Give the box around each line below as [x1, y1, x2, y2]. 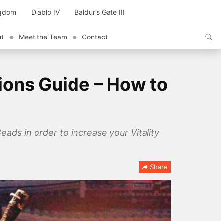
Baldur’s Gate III [74, 8, 125, 16]
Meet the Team [19, 33, 67, 41]
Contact [82, 33, 108, 41]
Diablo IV [31, 8, 60, 16]
